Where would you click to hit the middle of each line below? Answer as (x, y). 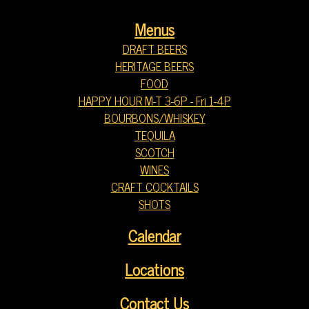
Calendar (154, 236)
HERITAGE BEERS (154, 67)
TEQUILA (154, 136)
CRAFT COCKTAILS (154, 187)
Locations (154, 269)
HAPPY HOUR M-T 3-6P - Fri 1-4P (154, 101)
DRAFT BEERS (154, 49)
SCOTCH (154, 153)
